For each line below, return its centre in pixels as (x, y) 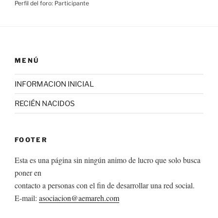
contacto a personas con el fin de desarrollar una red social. (105, 185)
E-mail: (27, 198)
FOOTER (31, 140)
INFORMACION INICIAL (54, 84)
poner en (28, 172)
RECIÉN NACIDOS (45, 103)
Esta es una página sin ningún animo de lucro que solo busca (108, 160)
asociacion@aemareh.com (79, 198)
